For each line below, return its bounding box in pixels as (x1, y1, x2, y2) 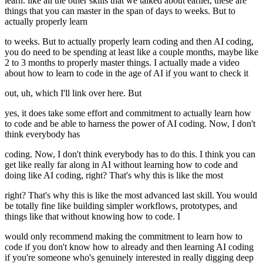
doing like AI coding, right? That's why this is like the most (5, 170, 223, 181)
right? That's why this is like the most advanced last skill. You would (5, 190, 257, 201)
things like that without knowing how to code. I (5, 211, 180, 222)
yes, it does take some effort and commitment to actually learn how (5, 108, 251, 119)
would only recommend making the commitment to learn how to (5, 231, 242, 242)
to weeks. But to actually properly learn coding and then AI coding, (5, 36, 254, 47)
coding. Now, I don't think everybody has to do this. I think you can (5, 149, 255, 160)
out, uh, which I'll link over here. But (5, 88, 141, 99)
